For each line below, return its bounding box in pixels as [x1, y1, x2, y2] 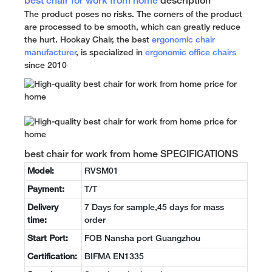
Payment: [27, 185, 64, 194]
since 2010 [24, 61, 67, 70]
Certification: [27, 253, 77, 261]
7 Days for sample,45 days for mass [84, 203, 224, 212]
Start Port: [27, 234, 68, 243]
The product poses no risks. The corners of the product [24, 10, 242, 19]
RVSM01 [84, 167, 118, 175]
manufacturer [24, 49, 76, 57]
